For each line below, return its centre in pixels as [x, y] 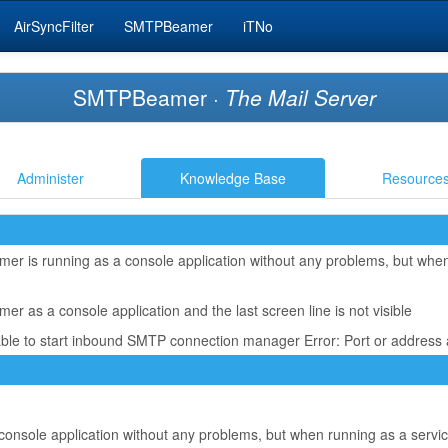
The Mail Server [300, 97]
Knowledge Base [233, 178]
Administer [50, 178]
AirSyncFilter [54, 26]
